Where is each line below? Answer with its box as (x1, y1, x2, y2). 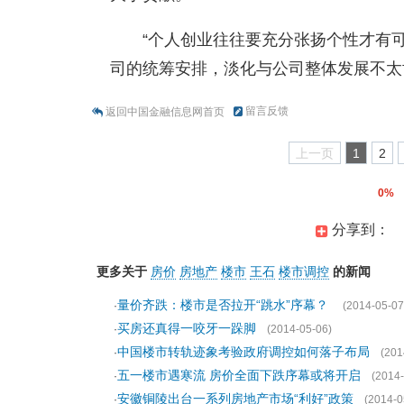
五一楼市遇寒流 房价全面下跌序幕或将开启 (117, 368, 361, 382)
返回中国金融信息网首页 (106, 106, 225, 118)
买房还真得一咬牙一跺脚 (117, 321, 256, 335)
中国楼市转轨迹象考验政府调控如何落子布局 (117, 344, 370, 359)
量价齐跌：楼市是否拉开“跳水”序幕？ (117, 298, 332, 312)
